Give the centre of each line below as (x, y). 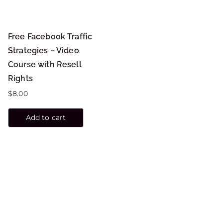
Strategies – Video (44, 50)
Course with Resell (45, 64)
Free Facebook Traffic (50, 36)
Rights (20, 78)
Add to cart (46, 117)
